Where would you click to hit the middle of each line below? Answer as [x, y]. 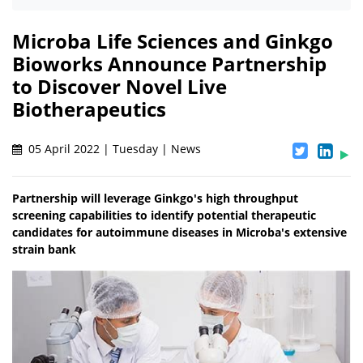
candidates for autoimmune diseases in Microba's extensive [179, 233]
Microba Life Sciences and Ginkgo [173, 41]
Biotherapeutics [89, 109]
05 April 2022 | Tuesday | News [113, 149]
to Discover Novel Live [120, 87]
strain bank [44, 250]
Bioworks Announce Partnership [169, 64]
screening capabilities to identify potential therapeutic [164, 216]
